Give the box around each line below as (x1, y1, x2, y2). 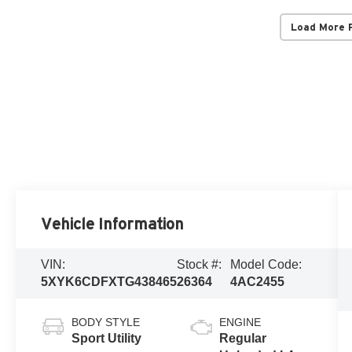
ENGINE (218, 316, 261, 329)
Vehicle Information (41, 215, 185, 233)
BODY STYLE (71, 316, 141, 329)
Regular (218, 332, 266, 346)
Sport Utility (71, 332, 142, 346)
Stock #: (177, 258, 222, 272)
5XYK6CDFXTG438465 (41, 275, 178, 289)
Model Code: (229, 258, 302, 272)
